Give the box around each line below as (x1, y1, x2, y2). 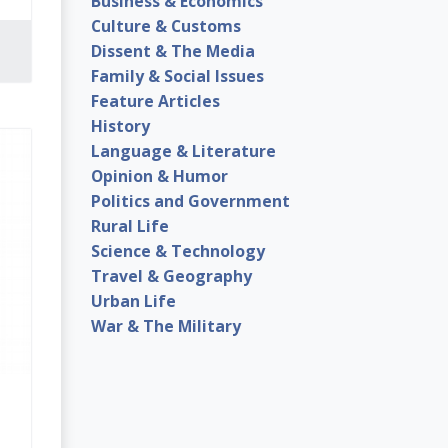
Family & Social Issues (91, 64, 264, 87)
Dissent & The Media (91, 39, 255, 62)
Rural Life (91, 214, 169, 237)
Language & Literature (91, 139, 276, 162)
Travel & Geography (91, 264, 252, 287)
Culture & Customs (91, 14, 241, 37)
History (91, 114, 150, 137)
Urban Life (91, 289, 176, 312)
